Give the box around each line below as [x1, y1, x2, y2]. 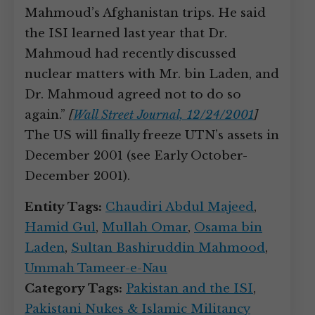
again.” [25, 108, 69, 122]
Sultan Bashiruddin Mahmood [71, 240, 265, 255]
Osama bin [194, 220, 262, 235]
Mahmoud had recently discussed [25, 46, 236, 61]
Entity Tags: [25, 200, 102, 214]
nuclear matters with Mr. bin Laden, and [25, 67, 279, 82]
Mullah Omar [102, 220, 188, 235]
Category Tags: [25, 281, 122, 296]
